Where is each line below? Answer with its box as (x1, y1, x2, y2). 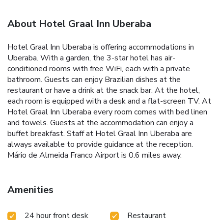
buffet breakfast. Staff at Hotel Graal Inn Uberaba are (7, 128, 192, 139)
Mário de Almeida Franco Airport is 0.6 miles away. (7, 150, 182, 161)
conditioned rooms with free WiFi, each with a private (7, 63, 190, 75)
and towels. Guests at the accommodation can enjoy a (7, 117, 193, 129)
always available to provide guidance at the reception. (7, 139, 193, 150)
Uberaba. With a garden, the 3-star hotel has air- (7, 53, 175, 64)
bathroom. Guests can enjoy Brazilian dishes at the (7, 74, 181, 85)
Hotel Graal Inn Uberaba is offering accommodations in (7, 42, 194, 53)
